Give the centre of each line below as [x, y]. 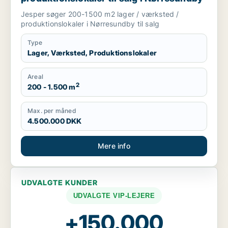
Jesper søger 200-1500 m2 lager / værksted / [100, 14]
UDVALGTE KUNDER [60, 182]
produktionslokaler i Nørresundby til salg [90, 24]
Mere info [114, 146]
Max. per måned [52, 111]
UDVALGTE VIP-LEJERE [114, 196]
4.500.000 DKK [55, 121]
